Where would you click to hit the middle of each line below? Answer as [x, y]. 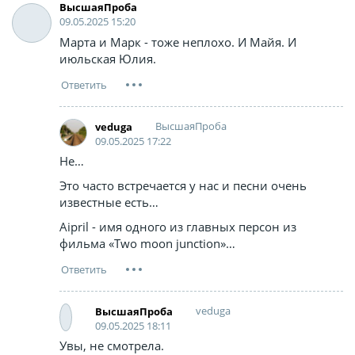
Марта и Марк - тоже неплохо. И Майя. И [178, 42]
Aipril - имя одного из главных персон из [178, 227]
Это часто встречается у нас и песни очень [183, 186]
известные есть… [109, 202]
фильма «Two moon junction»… [147, 244]
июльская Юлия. [108, 59]
